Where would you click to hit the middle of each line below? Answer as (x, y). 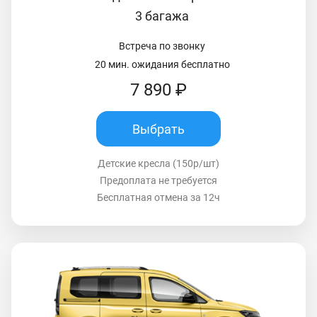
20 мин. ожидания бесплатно (162, 65)
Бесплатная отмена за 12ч (158, 198)
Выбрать (158, 129)
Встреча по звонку (162, 46)
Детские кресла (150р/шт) (158, 164)
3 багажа (162, 16)
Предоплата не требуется (158, 181)
